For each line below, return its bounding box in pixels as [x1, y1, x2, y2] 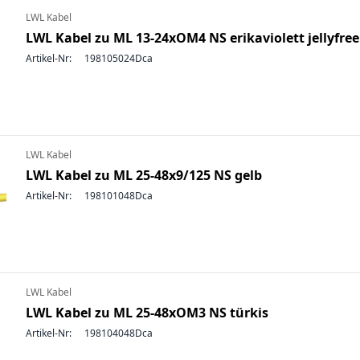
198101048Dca [84, 189, 153, 202]
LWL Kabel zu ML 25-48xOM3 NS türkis [26, 304, 268, 321]
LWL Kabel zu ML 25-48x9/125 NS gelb [26, 166, 262, 184]
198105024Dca [84, 51, 153, 65]
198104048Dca [84, 326, 153, 340]
